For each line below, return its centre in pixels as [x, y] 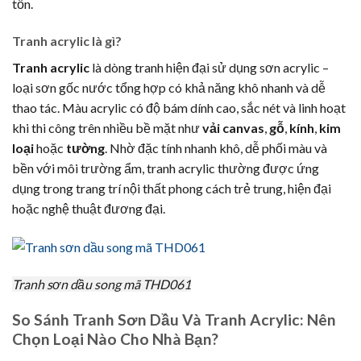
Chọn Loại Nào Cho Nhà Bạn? [115, 339]
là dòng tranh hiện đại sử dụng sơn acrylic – [209, 67]
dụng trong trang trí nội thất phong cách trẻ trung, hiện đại [172, 188]
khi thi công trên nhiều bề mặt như [107, 127]
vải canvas [233, 127]
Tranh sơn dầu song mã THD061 [102, 284]
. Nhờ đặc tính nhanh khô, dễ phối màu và [216, 147]
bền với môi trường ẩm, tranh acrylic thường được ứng [166, 168]
